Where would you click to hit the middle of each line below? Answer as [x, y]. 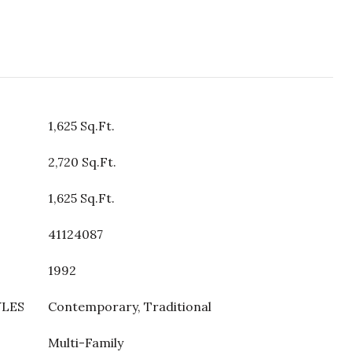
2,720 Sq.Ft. [82, 162]
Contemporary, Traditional [130, 306]
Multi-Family [86, 343]
